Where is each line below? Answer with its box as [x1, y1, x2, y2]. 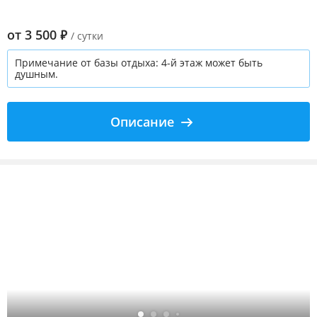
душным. [15, 67, 58, 81]
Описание [110, 113, 174, 130]
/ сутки [71, 29, 103, 42]
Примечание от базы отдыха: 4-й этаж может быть [15, 56, 263, 69]
